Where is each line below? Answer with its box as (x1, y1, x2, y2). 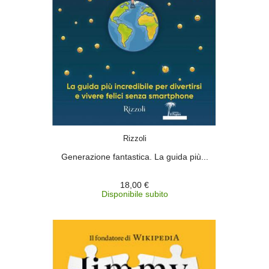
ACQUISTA (127, 127, 163, 135)
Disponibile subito (101, 189, 168, 199)
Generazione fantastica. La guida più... (61, 152, 208, 162)
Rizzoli (122, 134, 147, 143)
